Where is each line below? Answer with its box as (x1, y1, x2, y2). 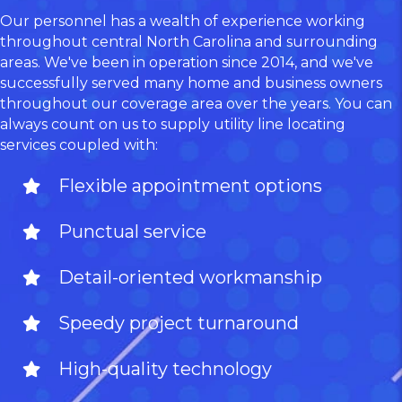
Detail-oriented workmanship (58, 267, 322, 289)
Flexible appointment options (58, 175, 322, 197)
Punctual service (58, 221, 206, 243)
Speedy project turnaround (58, 312, 299, 335)
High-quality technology (58, 358, 272, 380)
